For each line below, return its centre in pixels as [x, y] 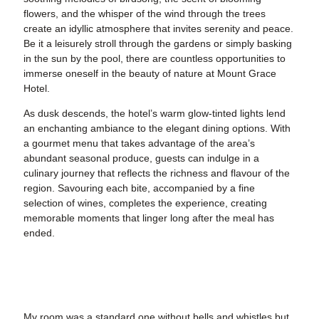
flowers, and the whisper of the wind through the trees [145, 14]
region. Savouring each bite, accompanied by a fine [139, 188]
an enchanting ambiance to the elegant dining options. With [157, 129]
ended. [39, 233]
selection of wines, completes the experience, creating [145, 203]
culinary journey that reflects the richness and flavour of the [157, 173]
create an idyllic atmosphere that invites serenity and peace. [158, 29]
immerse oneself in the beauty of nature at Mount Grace [150, 74]
